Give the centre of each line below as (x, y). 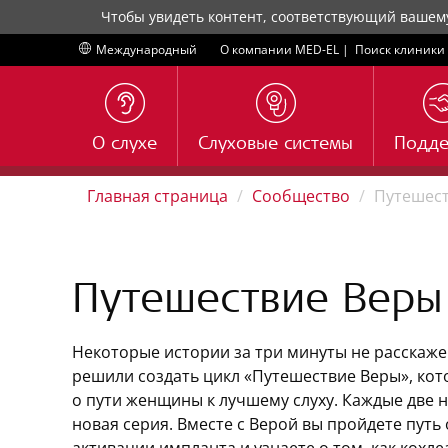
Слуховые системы (275, 145)
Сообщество (301, 196)
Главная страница (157, 196)
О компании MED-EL (279, 49)
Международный (146, 49)
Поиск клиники (400, 49)
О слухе (124, 145)
